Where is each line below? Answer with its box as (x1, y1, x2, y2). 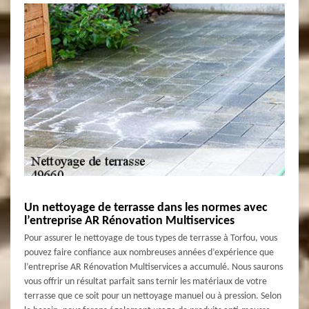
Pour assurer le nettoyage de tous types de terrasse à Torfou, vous (24, 232, 277, 243)
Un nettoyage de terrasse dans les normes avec (24, 201, 268, 215)
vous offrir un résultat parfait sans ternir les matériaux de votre (24, 276, 267, 287)
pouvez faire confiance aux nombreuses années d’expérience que (24, 247, 274, 258)
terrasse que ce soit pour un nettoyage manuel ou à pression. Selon (24, 290, 281, 301)
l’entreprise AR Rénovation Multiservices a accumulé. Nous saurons (24, 261, 283, 272)
